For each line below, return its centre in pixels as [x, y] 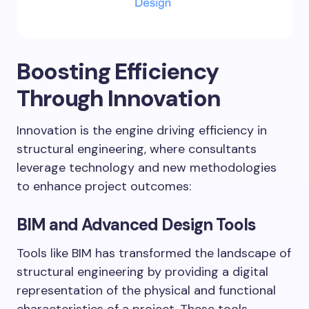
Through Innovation [119, 98]
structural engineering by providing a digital [142, 271]
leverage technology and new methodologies [147, 167]
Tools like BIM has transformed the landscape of [154, 253]
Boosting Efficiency [118, 71]
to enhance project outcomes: [104, 186]
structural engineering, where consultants [137, 149]
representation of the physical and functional [146, 290]
